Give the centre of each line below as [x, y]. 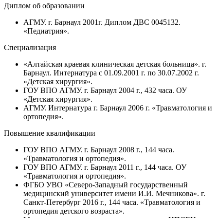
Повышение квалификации [50, 133]
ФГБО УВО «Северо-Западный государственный [106, 184]
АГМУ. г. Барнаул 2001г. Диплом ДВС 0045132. [102, 22]
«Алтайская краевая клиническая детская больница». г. [115, 64]
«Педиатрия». [46, 31]
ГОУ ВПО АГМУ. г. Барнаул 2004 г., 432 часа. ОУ [105, 90]
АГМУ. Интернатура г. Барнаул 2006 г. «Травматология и [118, 108]
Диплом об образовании [44, 5]
